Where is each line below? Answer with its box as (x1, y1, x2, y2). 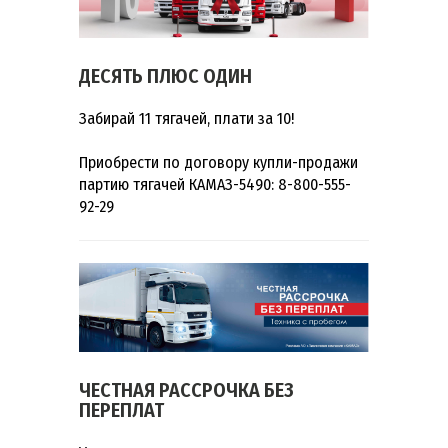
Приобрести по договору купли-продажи (79, 152, 358, 172)
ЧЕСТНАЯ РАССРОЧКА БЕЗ (79, 378, 294, 403)
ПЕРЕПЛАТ (79, 398, 164, 423)
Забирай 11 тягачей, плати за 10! (79, 108, 294, 128)
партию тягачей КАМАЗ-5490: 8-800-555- (79, 174, 351, 194)
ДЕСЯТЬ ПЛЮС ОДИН (79, 63, 252, 88)
